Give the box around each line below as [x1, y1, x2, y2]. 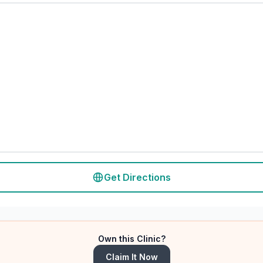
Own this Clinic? [97, 234, 166, 244]
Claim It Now [105, 252, 158, 262]
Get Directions [104, 171, 171, 183]
